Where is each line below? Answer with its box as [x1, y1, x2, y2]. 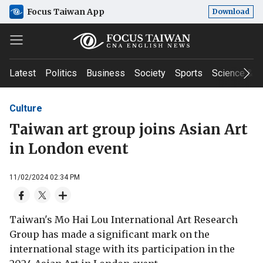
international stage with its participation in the [9, 242, 235, 255]
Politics [45, 68, 77, 79]
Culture [9, 102, 42, 114]
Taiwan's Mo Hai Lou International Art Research [9, 213, 238, 225]
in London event [9, 139, 129, 158]
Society [134, 68, 166, 79]
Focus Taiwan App [27, 6, 104, 17]
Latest [9, 68, 36, 79]
